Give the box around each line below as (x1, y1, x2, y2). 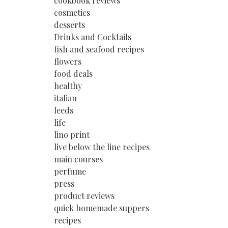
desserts (54, 19, 85, 30)
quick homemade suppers (54, 202, 149, 213)
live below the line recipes (54, 141, 150, 152)
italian (54, 92, 77, 103)
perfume (54, 165, 86, 177)
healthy (54, 80, 82, 91)
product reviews (54, 190, 115, 201)
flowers (54, 55, 81, 67)
